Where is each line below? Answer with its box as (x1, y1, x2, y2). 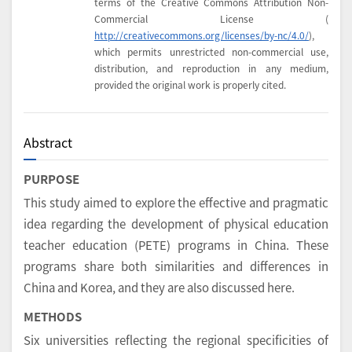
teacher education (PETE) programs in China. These (24, 236, 328, 254)
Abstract (24, 133, 72, 152)
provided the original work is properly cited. (94, 78, 286, 92)
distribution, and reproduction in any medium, (94, 61, 328, 75)
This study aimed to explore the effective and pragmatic (24, 194, 328, 211)
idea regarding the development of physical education (24, 215, 328, 233)
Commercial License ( (94, 12, 328, 26)
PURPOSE (24, 170, 79, 188)
